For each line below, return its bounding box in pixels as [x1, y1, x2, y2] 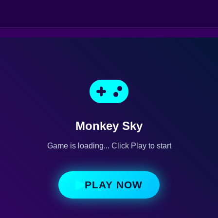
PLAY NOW [85, 179, 143, 190]
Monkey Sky [75, 119, 143, 132]
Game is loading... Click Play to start [47, 141, 171, 150]
